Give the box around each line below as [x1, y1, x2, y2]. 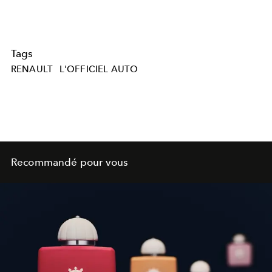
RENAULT [11, 63, 53, 75]
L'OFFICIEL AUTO [59, 63, 138, 75]
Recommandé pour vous [11, 155, 129, 168]
